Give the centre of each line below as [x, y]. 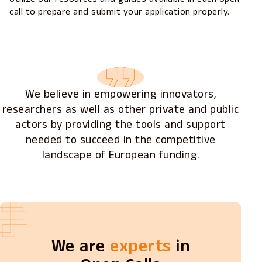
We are [81, 246]
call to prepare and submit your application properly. [120, 12]
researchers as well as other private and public [120, 109]
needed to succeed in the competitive [120, 140]
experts [140, 246]
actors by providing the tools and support [120, 125]
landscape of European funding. [120, 155]
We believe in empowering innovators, [121, 94]
